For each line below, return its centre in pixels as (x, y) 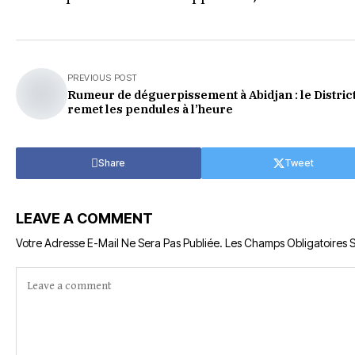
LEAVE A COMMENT (84, 218)
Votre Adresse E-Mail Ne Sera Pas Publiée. (119, 243)
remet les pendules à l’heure (150, 109)
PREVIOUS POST (103, 78)
